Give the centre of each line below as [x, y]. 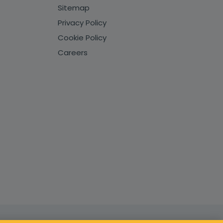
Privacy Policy [82, 23]
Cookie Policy [82, 38]
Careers [73, 53]
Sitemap [74, 8]
